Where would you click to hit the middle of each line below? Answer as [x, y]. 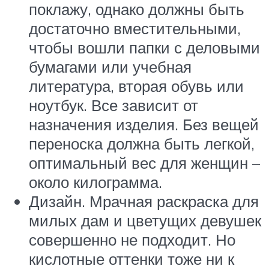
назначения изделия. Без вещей [144, 125]
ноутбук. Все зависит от [113, 105]
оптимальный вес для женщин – [144, 163]
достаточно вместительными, [135, 29]
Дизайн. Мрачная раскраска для [144, 201]
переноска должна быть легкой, [142, 144]
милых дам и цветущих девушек [145, 221]
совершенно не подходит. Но [132, 240]
